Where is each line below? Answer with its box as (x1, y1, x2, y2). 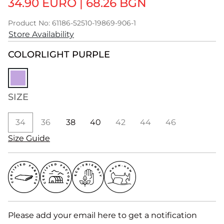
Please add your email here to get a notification (8, 210, 197, 220)
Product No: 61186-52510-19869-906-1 (8, 19, 136, 27)
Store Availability (8, 29, 74, 39)
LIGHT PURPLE (41, 49, 110, 60)
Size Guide (8, 133, 50, 143)
